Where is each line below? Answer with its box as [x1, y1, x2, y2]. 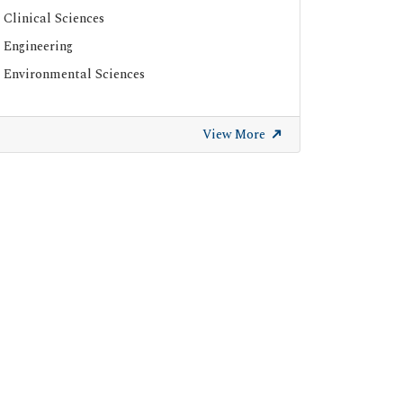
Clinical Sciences [4, 9, 104, 29]
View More [202, 125, 269, 145]
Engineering [4, 37, 73, 57]
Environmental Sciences [4, 65, 145, 85]
